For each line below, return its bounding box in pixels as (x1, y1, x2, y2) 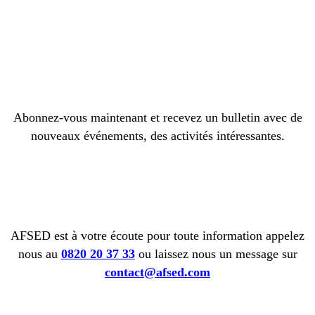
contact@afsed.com (105, 264, 210, 279)
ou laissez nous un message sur (134, 246, 297, 261)
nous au (18, 246, 61, 261)
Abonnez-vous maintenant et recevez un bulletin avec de (13, 110, 302, 124)
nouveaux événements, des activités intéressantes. (30, 128, 285, 143)
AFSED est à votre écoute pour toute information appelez (11, 228, 304, 243)
